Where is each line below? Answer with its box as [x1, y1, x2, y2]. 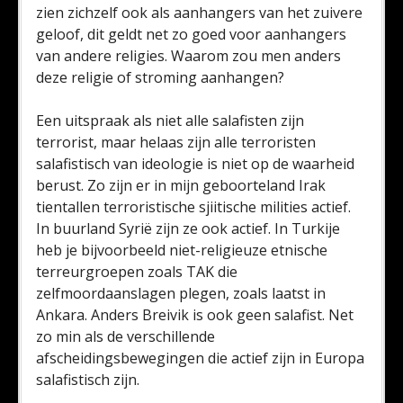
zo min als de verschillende [36, 327, 215, 346]
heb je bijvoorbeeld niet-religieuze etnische [36, 240, 327, 260]
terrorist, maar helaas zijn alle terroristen [36, 132, 316, 152]
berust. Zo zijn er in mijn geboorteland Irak [36, 175, 326, 195]
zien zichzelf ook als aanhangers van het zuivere [36, 3, 363, 22]
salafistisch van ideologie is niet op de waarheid [36, 154, 354, 174]
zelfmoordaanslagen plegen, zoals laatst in [36, 283, 326, 303]
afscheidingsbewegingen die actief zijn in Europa [36, 348, 364, 368]
